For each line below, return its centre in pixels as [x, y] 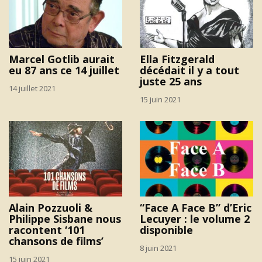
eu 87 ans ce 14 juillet [64, 70]
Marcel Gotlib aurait [62, 59]
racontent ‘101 [47, 230]
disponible [166, 230]
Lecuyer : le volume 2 [195, 219]
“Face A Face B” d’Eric [196, 208]
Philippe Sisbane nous [65, 219]
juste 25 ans [171, 82]
